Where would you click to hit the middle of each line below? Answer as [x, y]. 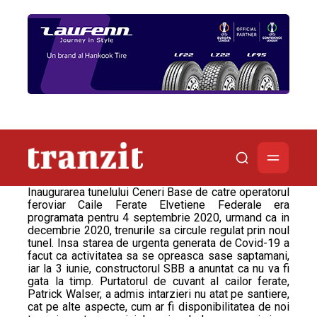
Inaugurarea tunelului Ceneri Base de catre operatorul [158, 192]
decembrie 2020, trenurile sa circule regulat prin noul [158, 230]
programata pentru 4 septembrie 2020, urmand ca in [158, 218]
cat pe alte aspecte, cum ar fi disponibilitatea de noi [158, 307]
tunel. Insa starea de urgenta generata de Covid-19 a [158, 243]
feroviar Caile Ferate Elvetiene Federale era [158, 205]
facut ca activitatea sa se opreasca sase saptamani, [158, 256]
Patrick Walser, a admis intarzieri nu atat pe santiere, [158, 294]
